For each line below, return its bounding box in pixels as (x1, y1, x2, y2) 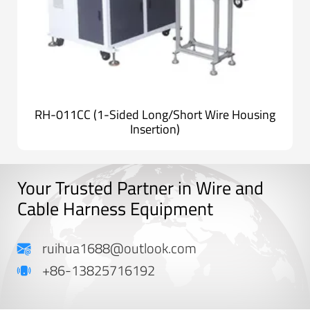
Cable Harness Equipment (17, 195, 213, 223)
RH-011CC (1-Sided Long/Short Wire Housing (35, 105, 275, 125)
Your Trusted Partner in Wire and (17, 174, 264, 202)
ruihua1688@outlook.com (42, 237, 197, 259)
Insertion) (130, 120, 180, 139)
